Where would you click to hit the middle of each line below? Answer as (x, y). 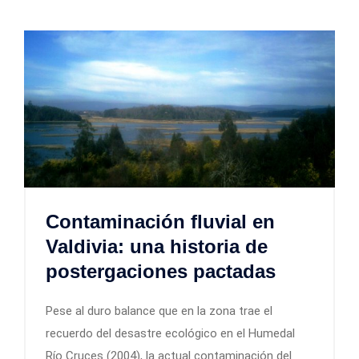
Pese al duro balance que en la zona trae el (159, 311)
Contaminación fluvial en (160, 221)
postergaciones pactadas (161, 271)
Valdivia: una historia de (157, 246)
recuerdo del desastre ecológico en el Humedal (170, 333)
